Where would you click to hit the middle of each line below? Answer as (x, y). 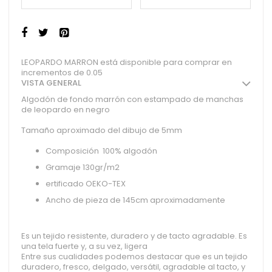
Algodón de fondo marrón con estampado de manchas (132, 99)
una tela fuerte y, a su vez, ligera (84, 246)
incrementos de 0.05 (62, 73)
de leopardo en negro (66, 110)
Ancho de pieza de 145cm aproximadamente (135, 200)
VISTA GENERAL (51, 83)
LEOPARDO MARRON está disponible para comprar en (127, 62)
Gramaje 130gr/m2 (83, 167)
